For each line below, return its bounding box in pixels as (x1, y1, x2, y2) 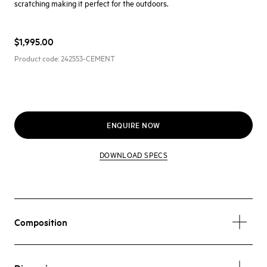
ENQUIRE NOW (107, 119, 160, 131)
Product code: (14, 52, 61, 63)
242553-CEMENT (61, 52, 115, 63)
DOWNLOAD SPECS (100, 149, 167, 160)
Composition (14, 215, 67, 228)
